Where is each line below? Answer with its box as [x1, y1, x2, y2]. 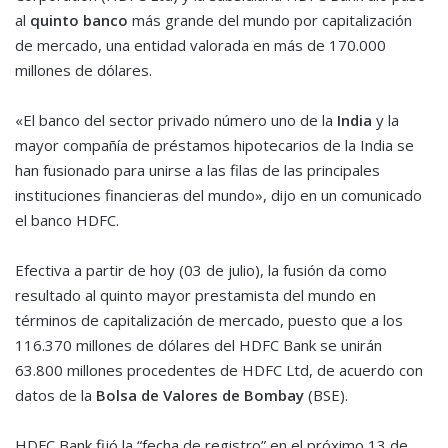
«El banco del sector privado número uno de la [15, 110, 337, 131]
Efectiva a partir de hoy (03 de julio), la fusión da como [15, 260, 387, 281]
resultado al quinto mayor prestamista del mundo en [15, 285, 376, 306]
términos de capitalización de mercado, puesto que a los [15, 310, 403, 331]
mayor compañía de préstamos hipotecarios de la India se [15, 135, 414, 156]
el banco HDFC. [15, 210, 119, 231]
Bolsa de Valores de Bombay [96, 385, 304, 406]
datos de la [15, 385, 96, 406]
